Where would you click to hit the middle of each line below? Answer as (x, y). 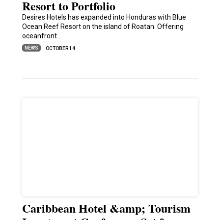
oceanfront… (41, 36)
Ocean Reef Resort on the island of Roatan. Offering (103, 27)
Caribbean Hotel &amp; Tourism (106, 208)
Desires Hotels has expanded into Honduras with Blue (104, 17)
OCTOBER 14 (60, 49)
